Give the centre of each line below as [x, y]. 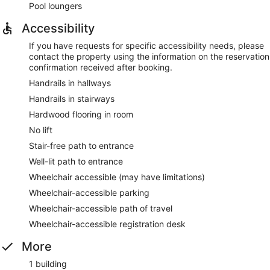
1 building [48, 263]
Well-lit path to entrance [76, 161]
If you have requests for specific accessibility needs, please [146, 45]
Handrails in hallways [70, 83]
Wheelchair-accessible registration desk [107, 224]
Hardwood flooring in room [81, 114]
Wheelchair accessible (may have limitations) [117, 177]
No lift [41, 130]
